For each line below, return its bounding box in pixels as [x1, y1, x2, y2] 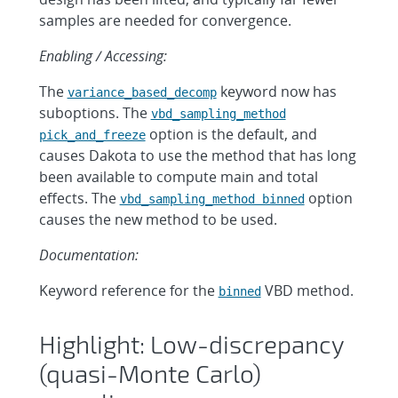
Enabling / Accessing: [38, 45, 167, 66]
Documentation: [38, 244, 139, 265]
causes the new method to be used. [38, 209, 277, 229]
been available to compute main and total [38, 166, 318, 187]
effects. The [38, 187, 120, 208]
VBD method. [260, 280, 354, 300]
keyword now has [216, 81, 337, 101]
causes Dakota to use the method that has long [38, 145, 356, 165]
